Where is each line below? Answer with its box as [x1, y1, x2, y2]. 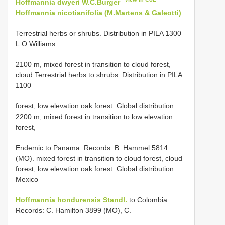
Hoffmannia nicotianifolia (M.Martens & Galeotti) [16, 8, 181, 17]
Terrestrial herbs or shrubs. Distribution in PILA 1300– [16, 29, 185, 37]
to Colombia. [127, 195, 169, 204]
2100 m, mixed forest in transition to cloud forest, [16, 60, 171, 68]
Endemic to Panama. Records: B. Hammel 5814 [16, 143, 168, 152]
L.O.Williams [16, 39, 55, 48]
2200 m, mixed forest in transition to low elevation [16, 112, 173, 121]
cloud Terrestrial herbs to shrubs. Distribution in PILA [16, 70, 182, 79]
